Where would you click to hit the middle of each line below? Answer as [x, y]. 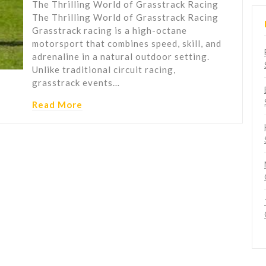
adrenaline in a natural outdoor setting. [121, 57]
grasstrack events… [76, 83]
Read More [57, 105]
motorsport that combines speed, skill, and [127, 44]
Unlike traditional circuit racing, [104, 70]
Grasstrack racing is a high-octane [110, 31]
